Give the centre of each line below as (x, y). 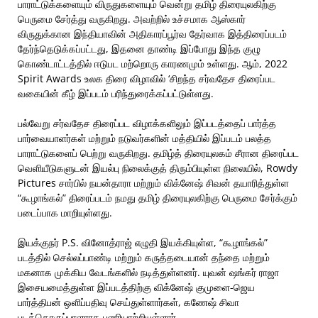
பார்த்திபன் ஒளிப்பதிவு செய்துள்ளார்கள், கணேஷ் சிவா (128, 302)
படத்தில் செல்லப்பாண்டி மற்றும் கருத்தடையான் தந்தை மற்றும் (144, 257)
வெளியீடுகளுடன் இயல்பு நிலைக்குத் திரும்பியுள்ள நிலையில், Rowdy (158, 168)
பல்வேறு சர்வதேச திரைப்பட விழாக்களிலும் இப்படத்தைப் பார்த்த (147, 123)
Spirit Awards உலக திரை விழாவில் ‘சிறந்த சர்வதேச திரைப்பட (147, 78)
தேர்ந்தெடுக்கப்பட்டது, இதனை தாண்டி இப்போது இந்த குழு (139, 49)
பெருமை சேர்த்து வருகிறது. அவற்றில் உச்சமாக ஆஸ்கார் (132, 19)
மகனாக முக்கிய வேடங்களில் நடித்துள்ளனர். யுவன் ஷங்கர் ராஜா (148, 272)
